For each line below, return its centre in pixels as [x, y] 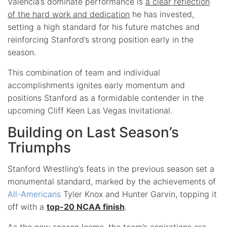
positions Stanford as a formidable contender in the [106, 98]
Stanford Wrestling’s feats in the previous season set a [111, 168]
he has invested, [162, 14]
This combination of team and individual [84, 72]
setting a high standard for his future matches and [104, 27]
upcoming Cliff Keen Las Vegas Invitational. [90, 110]
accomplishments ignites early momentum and [96, 85]
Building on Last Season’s [93, 132]
